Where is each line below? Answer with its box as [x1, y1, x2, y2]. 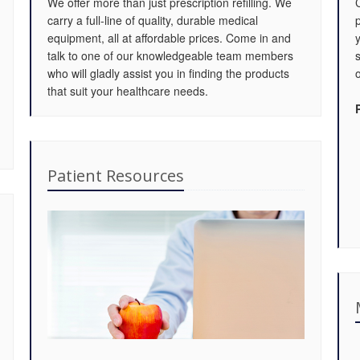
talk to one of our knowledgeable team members [47, 47, 293, 63]
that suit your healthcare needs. [47, 83, 208, 99]
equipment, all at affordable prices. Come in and [47, 30, 291, 46]
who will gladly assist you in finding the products [47, 65, 289, 81]
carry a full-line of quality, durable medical [47, 12, 258, 28]
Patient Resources [47, 165, 184, 186]
